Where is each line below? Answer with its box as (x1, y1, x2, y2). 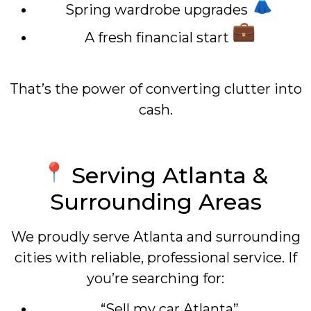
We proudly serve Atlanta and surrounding (10, 228, 301, 246)
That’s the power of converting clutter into (9, 81, 302, 98)
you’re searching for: (87, 270, 224, 287)
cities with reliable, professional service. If (14, 249, 297, 267)
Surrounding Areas (49, 188, 262, 216)
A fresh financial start (84, 28, 233, 46)
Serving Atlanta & (65, 162, 268, 190)
